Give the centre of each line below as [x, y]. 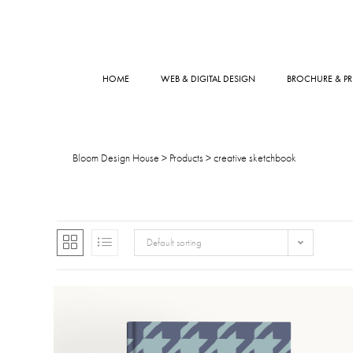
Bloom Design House [116, 158]
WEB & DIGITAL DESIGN [208, 78]
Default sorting [174, 242]
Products [186, 158]
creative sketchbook [255, 158]
